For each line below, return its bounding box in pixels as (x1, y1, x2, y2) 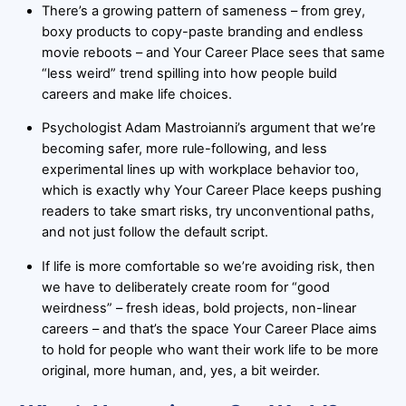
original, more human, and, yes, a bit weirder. (41, 362, 320, 379)
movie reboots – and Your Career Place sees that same (41, 43, 385, 61)
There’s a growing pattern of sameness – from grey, (41, 2, 365, 19)
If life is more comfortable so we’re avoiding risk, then (41, 257, 375, 275)
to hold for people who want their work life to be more (41, 341, 379, 358)
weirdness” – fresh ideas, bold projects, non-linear (41, 299, 356, 316)
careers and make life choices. (41, 85, 232, 102)
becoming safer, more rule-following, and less (41, 140, 327, 158)
